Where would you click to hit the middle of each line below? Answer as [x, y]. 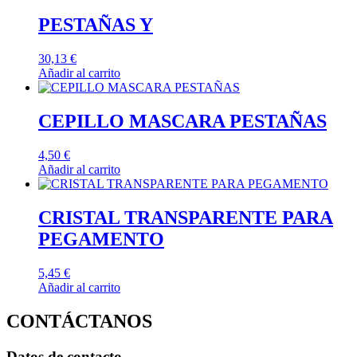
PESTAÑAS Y [96, 25]
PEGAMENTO [101, 239]
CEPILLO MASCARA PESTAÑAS [182, 122]
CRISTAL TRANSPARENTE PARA [186, 217]
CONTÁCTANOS [79, 321]
